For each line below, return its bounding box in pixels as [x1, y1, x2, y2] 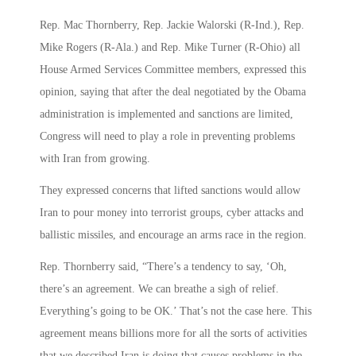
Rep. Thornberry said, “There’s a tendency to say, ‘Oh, [40, 261, 287, 273]
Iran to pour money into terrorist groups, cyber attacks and [40, 207, 304, 219]
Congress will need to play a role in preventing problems [40, 130, 295, 143]
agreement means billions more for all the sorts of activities [40, 327, 307, 340]
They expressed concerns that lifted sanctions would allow [40, 184, 300, 197]
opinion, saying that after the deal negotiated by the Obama [40, 86, 306, 99]
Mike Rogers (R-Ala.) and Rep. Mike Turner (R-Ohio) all [40, 41, 300, 54]
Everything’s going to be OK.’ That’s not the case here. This [40, 305, 311, 318]
